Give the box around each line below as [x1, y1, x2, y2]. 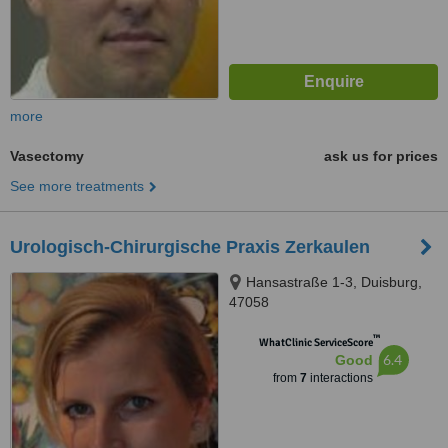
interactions [306, 371, 373, 385]
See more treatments [10, 178, 144, 194]
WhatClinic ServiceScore [258, 336, 373, 349]
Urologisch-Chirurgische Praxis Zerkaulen [10, 237, 370, 257]
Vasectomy [10, 148, 84, 164]
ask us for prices [324, 148, 438, 164]
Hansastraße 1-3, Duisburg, [246, 274, 422, 290]
